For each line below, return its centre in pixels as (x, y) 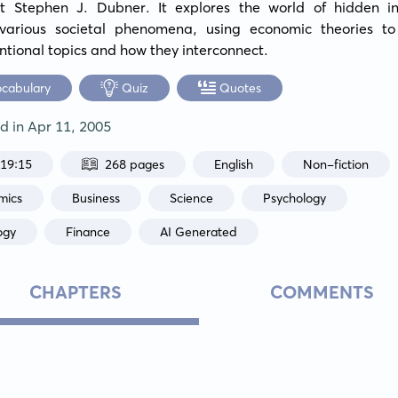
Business (96, 198)
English (234, 164)
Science (192, 198)
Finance (88, 231)
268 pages (135, 164)
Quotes (241, 88)
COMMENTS (322, 292)
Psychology (295, 198)
